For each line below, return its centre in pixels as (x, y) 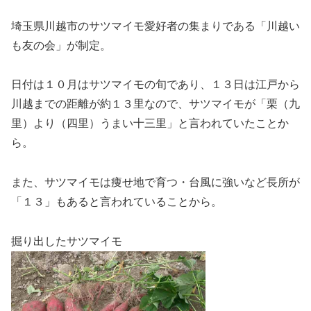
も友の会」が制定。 (61, 45)
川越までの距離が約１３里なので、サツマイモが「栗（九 (155, 104)
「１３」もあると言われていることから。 (117, 202)
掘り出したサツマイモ (67, 241)
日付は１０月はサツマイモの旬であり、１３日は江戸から (155, 85)
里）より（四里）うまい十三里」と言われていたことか (150, 124)
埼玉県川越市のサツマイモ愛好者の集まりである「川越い (155, 26)
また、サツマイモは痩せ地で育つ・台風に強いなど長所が (155, 183)
